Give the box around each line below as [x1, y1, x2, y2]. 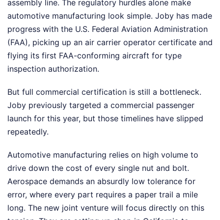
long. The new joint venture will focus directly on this [7, 203, 204, 213]
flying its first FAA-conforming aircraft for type [7, 51, 182, 61]
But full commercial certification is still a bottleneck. [7, 87, 201, 97]
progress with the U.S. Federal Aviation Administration [7, 24, 208, 34]
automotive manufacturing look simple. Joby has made [7, 11, 212, 21]
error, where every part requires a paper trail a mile [7, 190, 198, 200]
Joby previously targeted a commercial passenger [7, 100, 194, 110]
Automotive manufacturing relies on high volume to [7, 150, 198, 160]
